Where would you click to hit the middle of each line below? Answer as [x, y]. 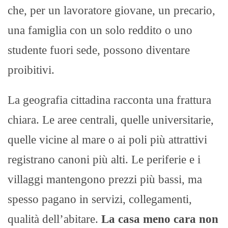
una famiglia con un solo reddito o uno [100, 30]
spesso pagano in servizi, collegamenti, [100, 199]
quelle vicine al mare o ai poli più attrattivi [107, 139]
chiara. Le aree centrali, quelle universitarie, [111, 120]
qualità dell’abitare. [54, 219]
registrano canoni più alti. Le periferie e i [104, 159]
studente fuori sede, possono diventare [99, 50]
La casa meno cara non [160, 219]
